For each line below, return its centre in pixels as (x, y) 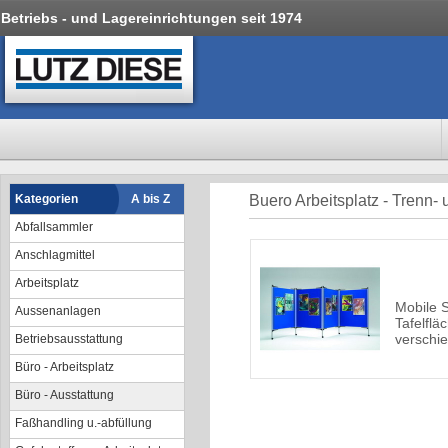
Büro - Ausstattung (64, 395)
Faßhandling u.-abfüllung (83, 423)
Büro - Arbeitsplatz (64, 367)
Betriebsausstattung (69, 339)
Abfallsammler (54, 227)
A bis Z (150, 199)
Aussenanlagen (58, 311)
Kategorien (46, 199)
